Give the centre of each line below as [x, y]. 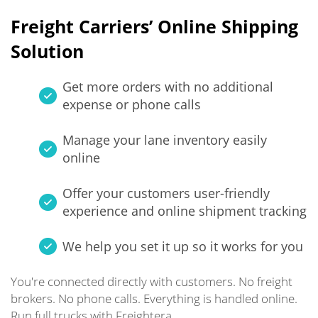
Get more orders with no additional [168, 87]
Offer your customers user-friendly [166, 193]
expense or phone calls [132, 104]
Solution [47, 51]
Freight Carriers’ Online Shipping [154, 26]
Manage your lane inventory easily [165, 140]
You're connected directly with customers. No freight [152, 281]
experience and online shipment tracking [185, 211]
